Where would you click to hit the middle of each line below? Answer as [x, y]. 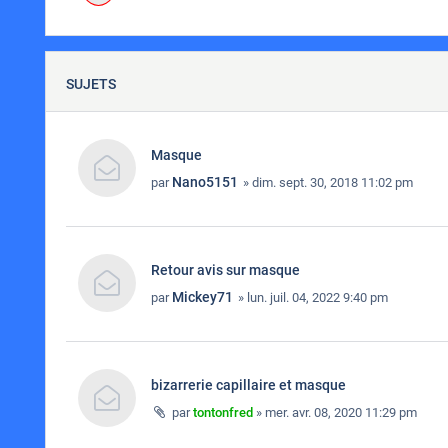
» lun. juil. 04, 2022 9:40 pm [311, 297]
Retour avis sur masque [225, 270]
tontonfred [223, 412]
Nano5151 [205, 182]
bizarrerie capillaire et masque [248, 385]
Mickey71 [202, 297]
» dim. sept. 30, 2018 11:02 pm [326, 182]
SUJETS [91, 84]
